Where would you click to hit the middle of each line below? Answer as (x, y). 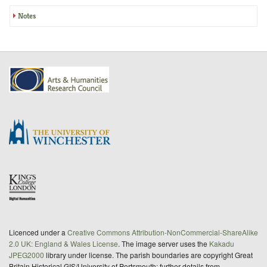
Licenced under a (38, 232)
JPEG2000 (27, 254)
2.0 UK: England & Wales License (63, 243)
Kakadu (222, 243)
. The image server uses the (164, 243)
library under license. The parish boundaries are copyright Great (148, 254)
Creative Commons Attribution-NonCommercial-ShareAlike (163, 232)
